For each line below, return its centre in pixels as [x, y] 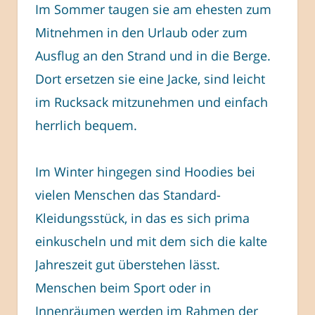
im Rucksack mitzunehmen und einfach [152, 102]
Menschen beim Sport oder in [123, 288]
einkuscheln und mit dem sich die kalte [151, 242]
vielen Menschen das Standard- [128, 195]
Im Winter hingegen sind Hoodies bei [145, 172]
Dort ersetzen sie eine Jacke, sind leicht [150, 78]
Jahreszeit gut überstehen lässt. [128, 265]
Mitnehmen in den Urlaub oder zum [141, 32]
